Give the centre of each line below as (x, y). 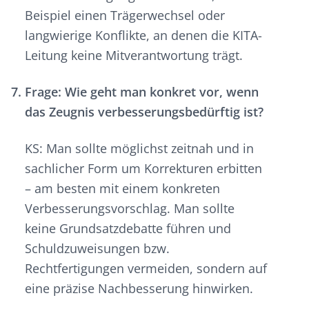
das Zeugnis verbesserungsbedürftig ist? (144, 112)
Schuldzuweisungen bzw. (97, 249)
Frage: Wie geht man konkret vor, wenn (142, 92)
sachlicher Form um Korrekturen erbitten (143, 169)
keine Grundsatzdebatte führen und (128, 229)
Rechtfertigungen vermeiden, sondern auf (146, 269)
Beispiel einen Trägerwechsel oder (125, 16)
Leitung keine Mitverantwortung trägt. (134, 56)
